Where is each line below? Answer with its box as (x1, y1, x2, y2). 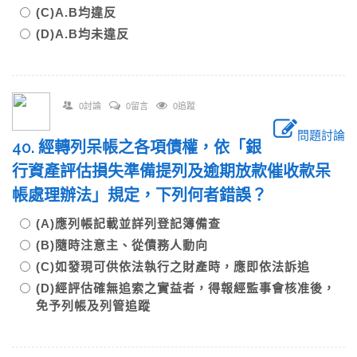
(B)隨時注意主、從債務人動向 (36, 238, 221, 252)
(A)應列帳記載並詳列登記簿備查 (36, 217, 233, 230)
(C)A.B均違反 (36, 6, 129, 19)
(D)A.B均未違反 (36, 27, 129, 41)
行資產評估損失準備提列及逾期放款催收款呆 (12, 162, 331, 181)
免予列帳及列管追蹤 (36, 299, 151, 312)
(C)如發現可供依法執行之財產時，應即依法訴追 (36, 260, 323, 273)
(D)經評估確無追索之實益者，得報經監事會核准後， (36, 281, 335, 295)
